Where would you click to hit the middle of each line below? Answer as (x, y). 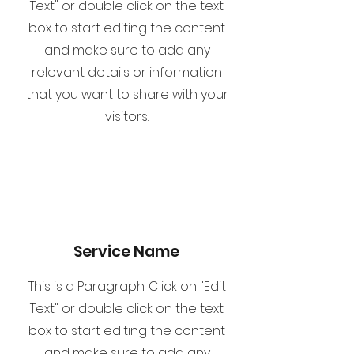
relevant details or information (127, 72)
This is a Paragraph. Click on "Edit (127, 286)
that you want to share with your (127, 94)
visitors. (127, 117)
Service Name (126, 252)
